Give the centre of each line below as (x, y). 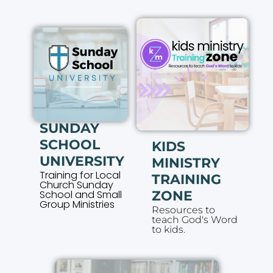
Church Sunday (77, 185)
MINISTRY (186, 163)
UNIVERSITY (82, 161)
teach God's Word (195, 219)
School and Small (81, 194)
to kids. (168, 229)
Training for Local (80, 175)
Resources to (183, 210)
